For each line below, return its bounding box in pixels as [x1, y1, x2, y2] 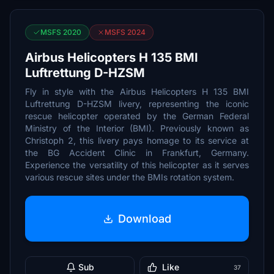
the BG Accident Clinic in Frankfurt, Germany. [25, 147, 249, 158]
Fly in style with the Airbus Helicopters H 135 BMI [25, 86, 249, 97]
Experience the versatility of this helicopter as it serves [25, 160, 249, 170]
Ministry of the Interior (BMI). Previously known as [25, 123, 249, 133]
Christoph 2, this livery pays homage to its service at [25, 135, 249, 146]
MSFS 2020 [40, 28, 81, 37]
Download [117, 212, 171, 225]
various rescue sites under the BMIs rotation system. [25, 172, 234, 182]
